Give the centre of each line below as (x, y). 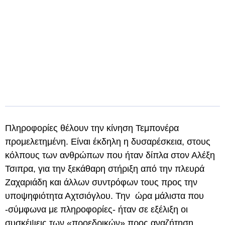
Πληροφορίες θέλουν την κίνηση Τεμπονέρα (92, 128)
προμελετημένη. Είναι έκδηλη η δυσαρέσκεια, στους (108, 142)
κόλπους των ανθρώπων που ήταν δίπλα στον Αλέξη (110, 155)
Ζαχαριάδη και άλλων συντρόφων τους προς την (101, 182)
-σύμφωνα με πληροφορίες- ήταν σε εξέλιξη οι (96, 209)
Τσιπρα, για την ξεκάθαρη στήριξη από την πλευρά (105, 169)
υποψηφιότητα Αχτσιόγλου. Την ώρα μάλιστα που (104, 196)
